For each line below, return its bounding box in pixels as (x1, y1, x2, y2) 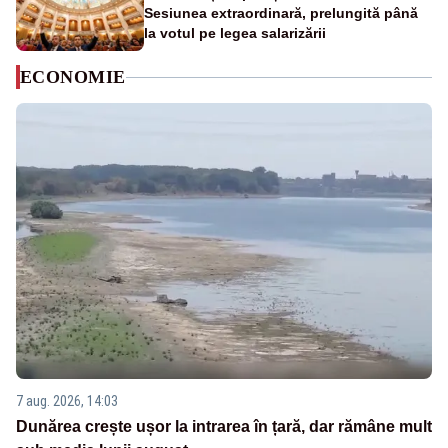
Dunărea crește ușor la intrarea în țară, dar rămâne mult (16, 417, 432, 435)
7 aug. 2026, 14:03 (16, 392, 118, 409)
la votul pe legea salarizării (144, 25, 326, 42)
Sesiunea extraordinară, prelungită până (144, 5, 418, 22)
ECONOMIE (20, 67, 126, 88)
